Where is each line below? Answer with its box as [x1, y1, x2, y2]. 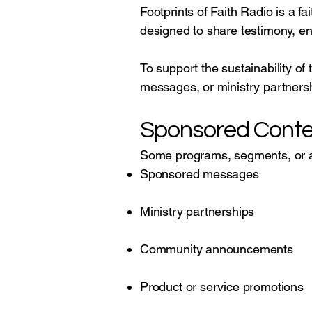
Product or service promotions [140, 279, 304, 294]
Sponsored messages [140, 166, 259, 181]
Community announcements [140, 242, 293, 256]
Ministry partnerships [140, 204, 255, 219]
